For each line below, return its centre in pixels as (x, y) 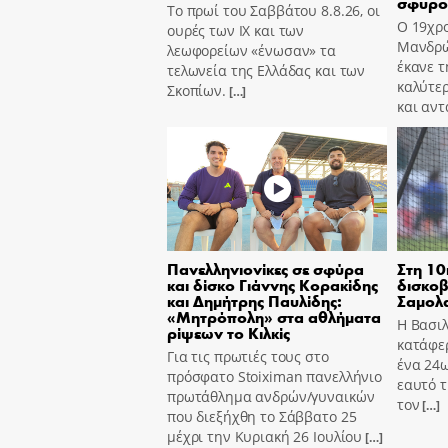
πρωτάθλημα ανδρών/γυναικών (271, 396)
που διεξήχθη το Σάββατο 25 (262, 416)
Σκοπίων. (196, 91)
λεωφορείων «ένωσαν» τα (251, 51)
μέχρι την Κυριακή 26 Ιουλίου (265, 436)
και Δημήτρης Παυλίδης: (254, 300)
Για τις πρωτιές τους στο (248, 356)
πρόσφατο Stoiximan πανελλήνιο (274, 376)
